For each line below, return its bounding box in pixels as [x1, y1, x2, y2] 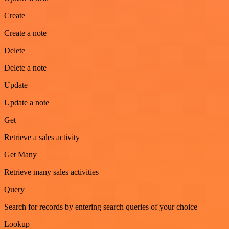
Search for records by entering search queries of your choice [4, 202, 197, 212]
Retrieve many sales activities [4, 168, 99, 177]
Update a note [4, 98, 49, 107]
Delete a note [4, 63, 47, 73]
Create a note [4, 29, 47, 38]
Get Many [4, 150, 37, 159]
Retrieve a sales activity [4, 133, 80, 142]
